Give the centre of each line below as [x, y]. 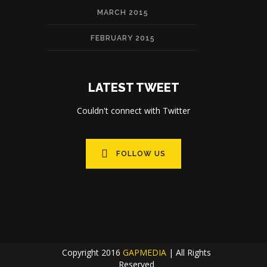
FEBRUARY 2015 [122, 38]
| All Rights [189, 252]
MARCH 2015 [122, 12]
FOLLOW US [141, 153]
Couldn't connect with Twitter [133, 110]
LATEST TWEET [133, 87]
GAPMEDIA [145, 252]
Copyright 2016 [92, 252]
